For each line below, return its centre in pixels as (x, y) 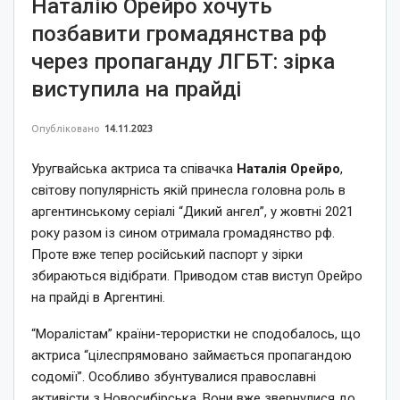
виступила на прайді (136, 89)
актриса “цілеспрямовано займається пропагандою (192, 355)
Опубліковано (67, 128)
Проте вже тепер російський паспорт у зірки (167, 254)
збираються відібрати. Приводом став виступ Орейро (197, 275)
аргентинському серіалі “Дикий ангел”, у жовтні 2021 (192, 211)
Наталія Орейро (288, 168)
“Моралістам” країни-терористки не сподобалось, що (196, 333)
